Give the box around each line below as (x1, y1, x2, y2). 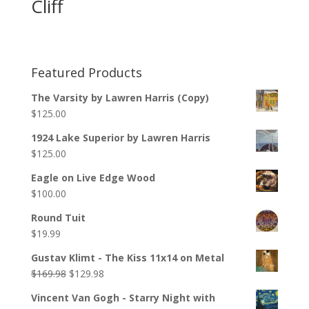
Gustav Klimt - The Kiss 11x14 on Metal (30, 251, 224, 265)
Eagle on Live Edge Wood (30, 171, 155, 185)
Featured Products (30, 64, 142, 81)
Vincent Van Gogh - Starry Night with (30, 291, 215, 305)
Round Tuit (30, 211, 86, 225)
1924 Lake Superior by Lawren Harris (30, 131, 210, 145)
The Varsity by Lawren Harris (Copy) (30, 91, 209, 105)
